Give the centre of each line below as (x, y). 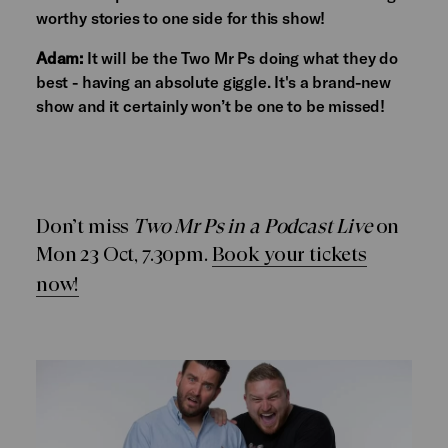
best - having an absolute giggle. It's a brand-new (213, 81)
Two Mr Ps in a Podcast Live (252, 226)
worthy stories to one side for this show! (180, 17)
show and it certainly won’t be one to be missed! (210, 105)
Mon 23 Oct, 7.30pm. (123, 254)
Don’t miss (84, 226)
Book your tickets (289, 254)
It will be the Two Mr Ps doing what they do (240, 57)
